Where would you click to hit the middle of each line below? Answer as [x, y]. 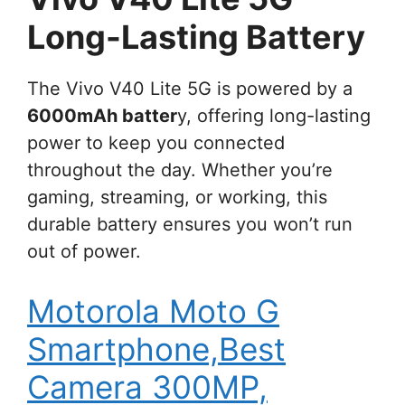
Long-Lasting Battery [196, 38]
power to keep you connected [156, 143]
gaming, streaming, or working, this [177, 198]
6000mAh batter [102, 116]
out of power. [84, 252]
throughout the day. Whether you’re [180, 170]
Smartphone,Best [156, 349]
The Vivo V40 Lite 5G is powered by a [190, 89]
